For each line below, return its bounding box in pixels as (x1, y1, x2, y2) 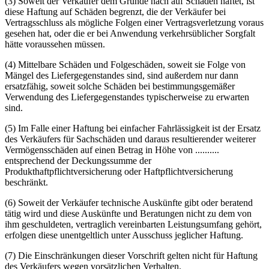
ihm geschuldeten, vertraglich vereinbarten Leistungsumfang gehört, (5, 219, 262, 229)
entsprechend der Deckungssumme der (5, 155, 151, 166)
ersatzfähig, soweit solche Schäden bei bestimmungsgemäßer (5, 80, 235, 91)
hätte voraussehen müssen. (5, 38, 105, 49)
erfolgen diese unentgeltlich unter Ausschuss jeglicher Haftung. (5, 229, 243, 240)
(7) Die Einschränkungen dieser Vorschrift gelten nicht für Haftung (5, 250, 258, 261)
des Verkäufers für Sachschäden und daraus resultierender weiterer (5, 133, 256, 144)
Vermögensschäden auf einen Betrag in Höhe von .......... (5, 144, 219, 155)
